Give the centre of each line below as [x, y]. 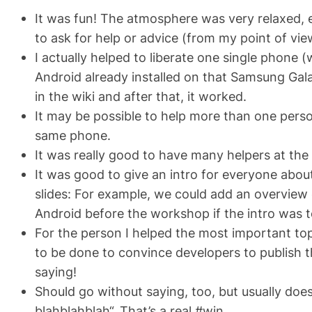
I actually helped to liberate [116, 57]
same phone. [73, 135]
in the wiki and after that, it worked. [141, 96]
